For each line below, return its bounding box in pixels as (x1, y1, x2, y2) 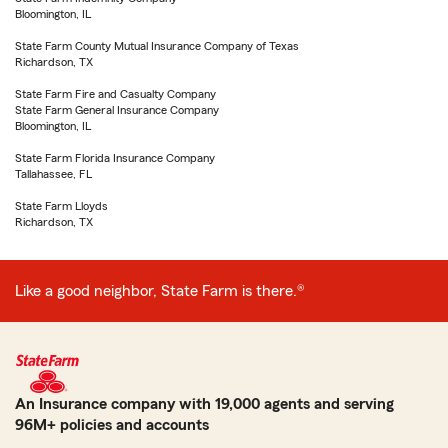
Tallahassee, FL (15, 168, 92, 180)
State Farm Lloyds (15, 200, 108, 212)
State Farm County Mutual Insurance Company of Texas (15, 40, 299, 52)
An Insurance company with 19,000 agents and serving (15, 396, 394, 412)
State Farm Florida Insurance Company (15, 152, 215, 164)
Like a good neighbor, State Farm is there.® (15, 283, 305, 299)
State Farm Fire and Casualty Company (15, 88, 216, 100)
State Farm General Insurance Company (15, 104, 219, 116)
